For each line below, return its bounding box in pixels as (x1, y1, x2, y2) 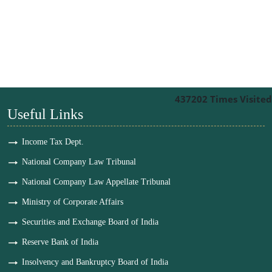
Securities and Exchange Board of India (22, 217, 158, 226)
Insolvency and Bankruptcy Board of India (22, 257, 168, 267)
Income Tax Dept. (22, 137, 84, 146)
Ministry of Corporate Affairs (22, 197, 123, 206)
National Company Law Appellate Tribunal (22, 177, 171, 186)
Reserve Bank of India (22, 237, 98, 246)
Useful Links (7, 106, 83, 122)
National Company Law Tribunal (22, 157, 136, 166)
